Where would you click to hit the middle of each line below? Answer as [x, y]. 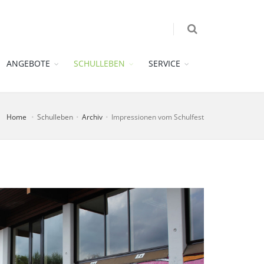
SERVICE [164, 63]
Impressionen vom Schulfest [158, 117]
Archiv [92, 117]
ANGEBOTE [28, 63]
